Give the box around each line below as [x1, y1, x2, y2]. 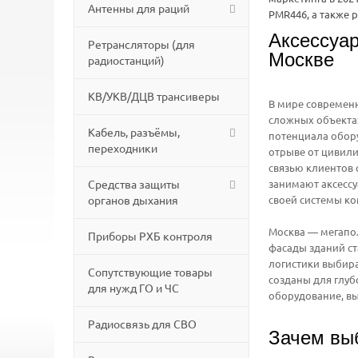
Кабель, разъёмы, [88, 125, 180, 139]
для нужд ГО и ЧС [88, 280, 179, 295]
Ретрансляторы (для [88, 37, 195, 51]
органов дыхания [88, 193, 178, 207]
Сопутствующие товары [88, 265, 213, 279]
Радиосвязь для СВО [88, 316, 197, 331]
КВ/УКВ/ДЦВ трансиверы [88, 89, 220, 103]
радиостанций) [88, 53, 165, 67]
